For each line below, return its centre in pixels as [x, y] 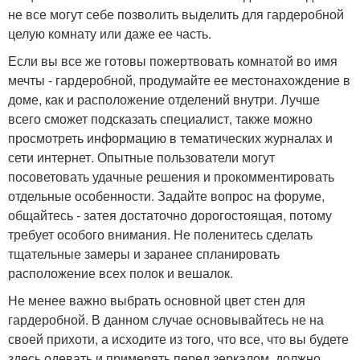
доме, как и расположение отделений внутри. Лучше [164, 99]
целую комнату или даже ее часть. [110, 33]
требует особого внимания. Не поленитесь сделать [160, 234]
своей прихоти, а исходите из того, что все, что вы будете [178, 338]
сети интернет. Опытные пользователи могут [141, 157]
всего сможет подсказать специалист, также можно [160, 118]
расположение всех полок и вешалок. [121, 272]
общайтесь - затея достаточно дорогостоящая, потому [170, 215]
